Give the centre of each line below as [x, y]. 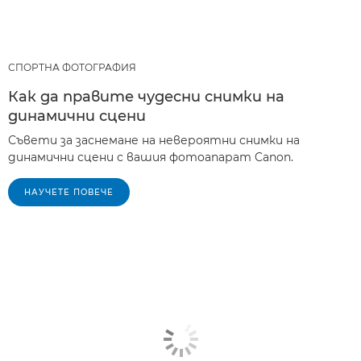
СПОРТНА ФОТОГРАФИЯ [72, 68]
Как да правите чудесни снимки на [146, 97]
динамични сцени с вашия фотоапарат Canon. [151, 158]
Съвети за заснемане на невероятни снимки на [154, 141]
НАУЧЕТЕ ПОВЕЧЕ [69, 193]
